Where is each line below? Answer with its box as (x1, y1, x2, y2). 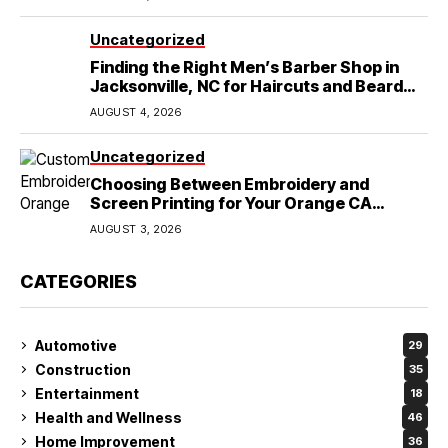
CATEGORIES (20, 271, 137, 292)
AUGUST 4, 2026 (90, 105, 182, 119)
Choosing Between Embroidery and (90, 174, 369, 194)
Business (90, 212, 162, 232)
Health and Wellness (35, 408, 182, 426)
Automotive (35, 336, 117, 354)
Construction (35, 360, 131, 378)
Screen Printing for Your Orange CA (90, 193, 372, 213)
